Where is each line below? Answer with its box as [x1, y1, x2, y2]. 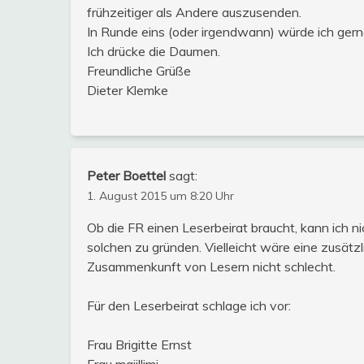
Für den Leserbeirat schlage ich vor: [87, 297, 291, 314]
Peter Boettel [87, 167, 166, 184]
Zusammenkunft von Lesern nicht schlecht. [87, 258, 336, 275]
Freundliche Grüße [87, 62, 191, 79]
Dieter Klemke [87, 81, 168, 98]
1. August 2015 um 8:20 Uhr [87, 188, 234, 203]
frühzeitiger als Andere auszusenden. [87, 3, 301, 20]
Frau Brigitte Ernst [87, 336, 192, 353]
